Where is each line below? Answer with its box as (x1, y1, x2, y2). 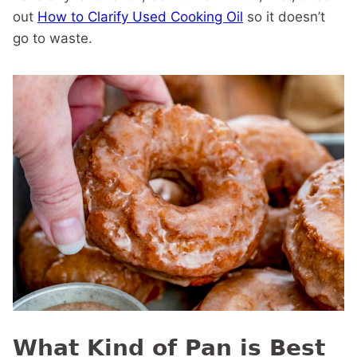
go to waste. (13, 30, 92, 47)
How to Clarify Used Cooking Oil (37, 9, 243, 25)
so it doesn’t (243, 9, 325, 25)
